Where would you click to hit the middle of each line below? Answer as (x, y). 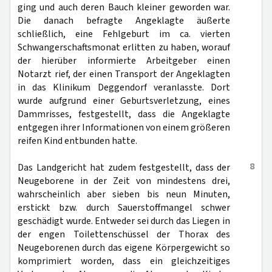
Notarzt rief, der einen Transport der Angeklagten (124, 74)
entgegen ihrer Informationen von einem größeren (124, 127)
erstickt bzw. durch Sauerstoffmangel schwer (124, 208)
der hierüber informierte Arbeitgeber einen (124, 61)
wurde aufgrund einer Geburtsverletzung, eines (124, 101)
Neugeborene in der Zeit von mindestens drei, (124, 181)
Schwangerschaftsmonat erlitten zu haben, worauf (124, 47)
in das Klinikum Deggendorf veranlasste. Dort (124, 87)
